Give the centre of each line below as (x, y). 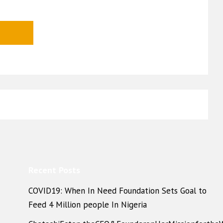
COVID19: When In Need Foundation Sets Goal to (117, 190)
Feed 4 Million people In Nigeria (87, 204)
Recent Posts (54, 170)
